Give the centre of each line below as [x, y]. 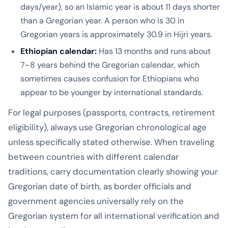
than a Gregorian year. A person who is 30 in [102, 20]
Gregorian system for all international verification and [114, 216]
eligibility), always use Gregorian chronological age [107, 127]
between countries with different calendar [93, 156]
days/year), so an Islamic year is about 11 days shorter [120, 7]
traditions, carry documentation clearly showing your [113, 171]
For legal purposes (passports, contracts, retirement [112, 112]
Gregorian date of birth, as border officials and [100, 186]
